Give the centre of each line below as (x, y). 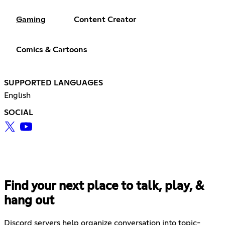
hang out (29, 201)
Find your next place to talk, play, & (104, 187)
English (17, 96)
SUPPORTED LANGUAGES (53, 83)
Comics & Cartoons (52, 50)
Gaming (31, 20)
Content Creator (105, 20)
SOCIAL (19, 113)
